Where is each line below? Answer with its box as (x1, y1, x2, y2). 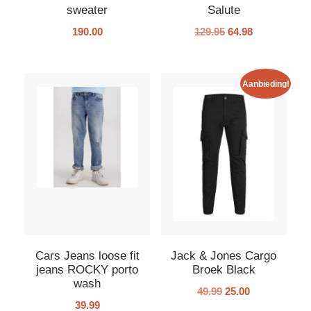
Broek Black (192, 262, 255, 276)
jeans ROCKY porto (36, 262, 139, 276)
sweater (67, 3, 108, 17)
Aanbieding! (242, 78, 289, 89)
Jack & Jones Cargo (171, 249, 277, 262)
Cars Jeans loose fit (35, 249, 140, 262)
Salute (207, 3, 240, 17)
